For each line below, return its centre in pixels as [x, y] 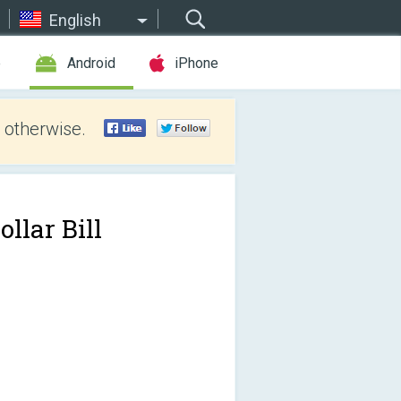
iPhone [196, 63]
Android [91, 63]
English [75, 20]
